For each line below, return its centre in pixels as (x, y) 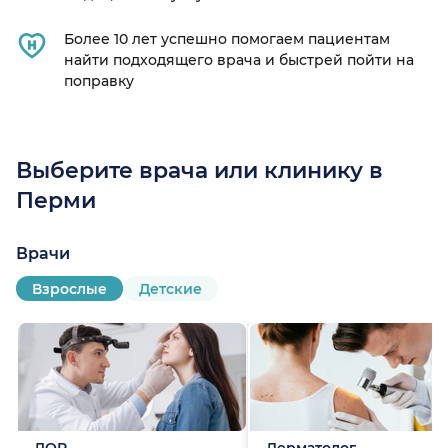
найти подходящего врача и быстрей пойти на (239, 60)
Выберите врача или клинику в (199, 171)
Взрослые (69, 288)
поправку (99, 81)
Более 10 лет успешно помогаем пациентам (227, 39)
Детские (170, 288)
